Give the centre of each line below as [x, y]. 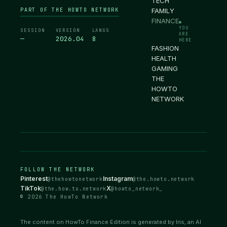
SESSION [33, 30]
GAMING [165, 68]
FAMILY [163, 11]
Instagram [118, 179]
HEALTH [164, 58]
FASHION [165, 48]
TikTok [31, 188]
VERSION [68, 30]
